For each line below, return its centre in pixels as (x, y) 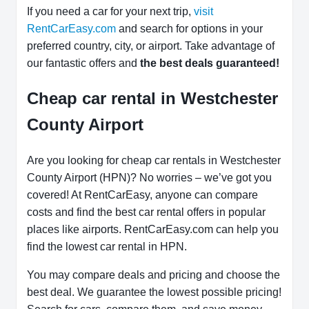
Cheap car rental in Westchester (152, 99)
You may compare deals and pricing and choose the (153, 275)
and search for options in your (189, 29)
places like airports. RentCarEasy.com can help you (153, 230)
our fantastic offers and (83, 63)
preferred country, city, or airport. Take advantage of (151, 46)
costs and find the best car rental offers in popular (146, 212)
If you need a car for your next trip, (110, 12)
